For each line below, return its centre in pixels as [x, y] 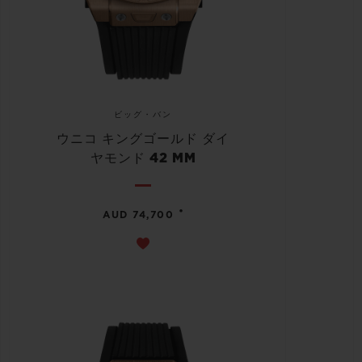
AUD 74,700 [139, 215]
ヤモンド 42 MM [143, 159]
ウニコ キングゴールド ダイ [143, 139]
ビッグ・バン [143, 115]
